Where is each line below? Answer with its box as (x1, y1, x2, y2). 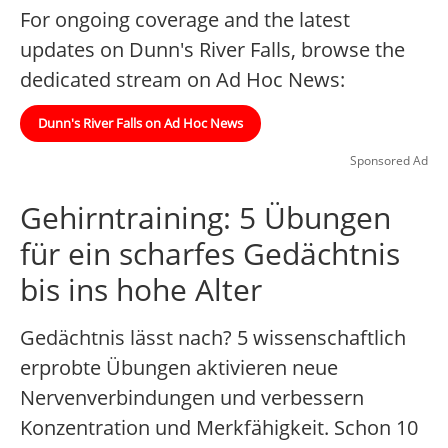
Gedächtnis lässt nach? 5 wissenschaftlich (20, 324, 406, 352)
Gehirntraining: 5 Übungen (20, 197, 391, 239)
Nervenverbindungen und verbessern (20, 384, 364, 412)
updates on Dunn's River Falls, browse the (20, 36, 405, 64)
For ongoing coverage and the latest (20, 6, 350, 34)
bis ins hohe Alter (20, 269, 262, 311)
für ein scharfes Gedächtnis (20, 233, 400, 275)
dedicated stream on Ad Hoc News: (20, 66, 345, 94)
